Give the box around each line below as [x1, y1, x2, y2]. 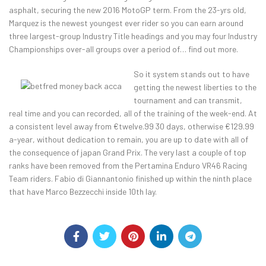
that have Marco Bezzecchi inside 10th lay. [9, 186, 157, 197]
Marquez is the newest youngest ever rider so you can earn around [9, 18, 243, 28]
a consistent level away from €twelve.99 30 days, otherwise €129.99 [9, 121, 254, 132]
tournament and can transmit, [134, 95, 242, 106]
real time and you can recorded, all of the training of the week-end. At [9, 108, 257, 119]
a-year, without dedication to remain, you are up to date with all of [9, 134, 248, 145]
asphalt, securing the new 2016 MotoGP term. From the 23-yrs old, [9, 5, 246, 15]
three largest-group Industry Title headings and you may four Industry [9, 31, 257, 42]
